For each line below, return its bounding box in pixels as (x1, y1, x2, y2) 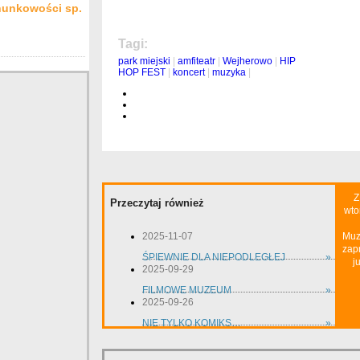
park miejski (117, 55, 170, 67)
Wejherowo (222, 55, 272, 67)
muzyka (211, 67, 246, 79)
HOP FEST (117, 67, 166, 79)
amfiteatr (177, 55, 215, 67)
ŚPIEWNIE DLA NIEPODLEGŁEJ (141, 252, 285, 264)
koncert (172, 67, 205, 79)
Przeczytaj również (109, 197, 204, 210)
